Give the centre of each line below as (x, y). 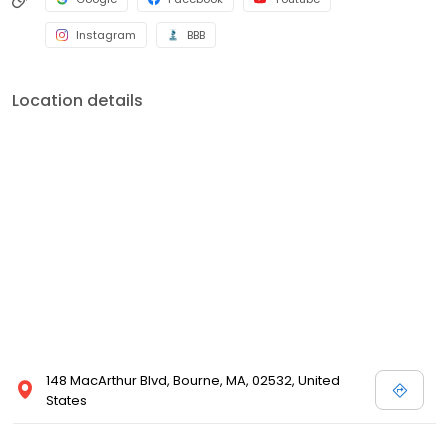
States (66, 401)
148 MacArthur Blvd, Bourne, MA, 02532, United (193, 381)
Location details (77, 101)
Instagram (106, 35)
